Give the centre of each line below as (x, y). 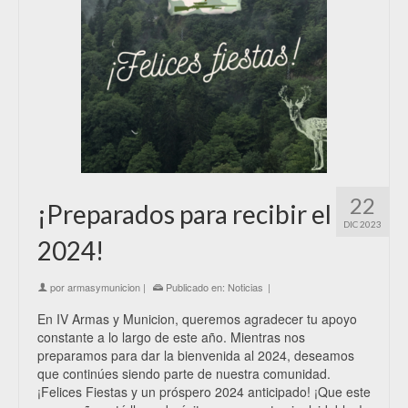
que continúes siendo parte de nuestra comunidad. (184, 373)
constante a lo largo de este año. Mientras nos (171, 337)
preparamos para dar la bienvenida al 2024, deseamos (196, 355)
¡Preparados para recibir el (184, 214)
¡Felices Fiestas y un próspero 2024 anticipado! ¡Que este (204, 392)
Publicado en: (195, 287)
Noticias (245, 287)
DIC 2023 (362, 224)
